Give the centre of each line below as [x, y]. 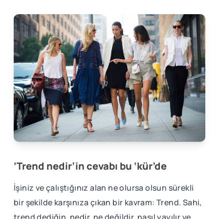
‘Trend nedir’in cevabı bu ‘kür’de [90, 166]
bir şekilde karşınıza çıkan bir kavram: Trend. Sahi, [108, 203]
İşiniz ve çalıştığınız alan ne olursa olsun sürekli [104, 188]
